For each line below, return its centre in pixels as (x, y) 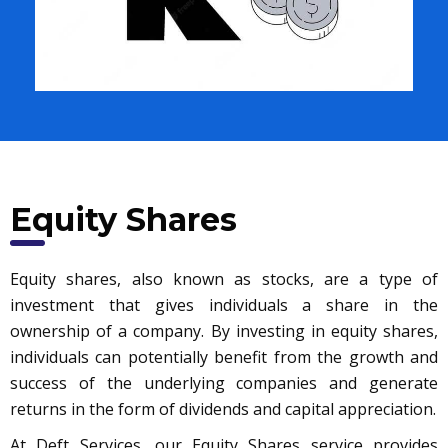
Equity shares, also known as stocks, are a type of (224, 279)
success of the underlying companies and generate (224, 383)
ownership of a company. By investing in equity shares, (224, 331)
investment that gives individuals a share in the (224, 305)
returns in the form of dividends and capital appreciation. (223, 409)
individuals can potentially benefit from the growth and (224, 357)
